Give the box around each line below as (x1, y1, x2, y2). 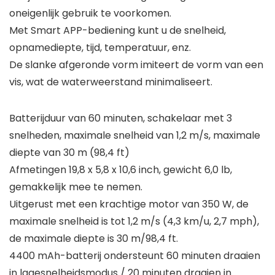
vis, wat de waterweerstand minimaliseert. (9, 74, 212, 89)
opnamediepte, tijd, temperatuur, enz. (9, 40, 191, 55)
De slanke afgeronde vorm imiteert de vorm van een (9, 57, 263, 72)
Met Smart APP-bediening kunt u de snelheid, (9, 23, 226, 37)
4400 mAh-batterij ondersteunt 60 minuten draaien (9, 248, 260, 263)
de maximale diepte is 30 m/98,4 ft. (9, 231, 178, 246)
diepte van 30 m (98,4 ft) (9, 145, 130, 160)
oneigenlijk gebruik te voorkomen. (9, 6, 171, 20)
